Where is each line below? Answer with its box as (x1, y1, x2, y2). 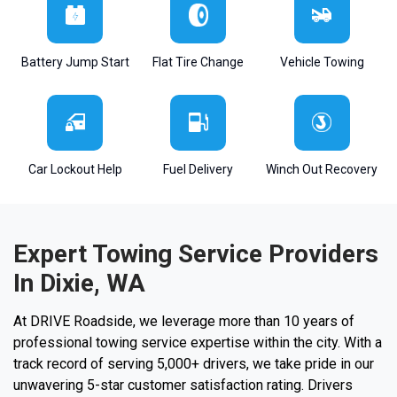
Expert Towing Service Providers (13, 238, 378, 269)
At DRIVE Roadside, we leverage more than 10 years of (13, 312, 354, 330)
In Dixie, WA (13, 268, 145, 298)
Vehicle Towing (279, 54, 364, 69)
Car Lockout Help (27, 161, 122, 176)
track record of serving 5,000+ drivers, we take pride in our (13, 354, 374, 372)
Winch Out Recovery (266, 161, 378, 176)
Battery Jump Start (20, 54, 129, 69)
